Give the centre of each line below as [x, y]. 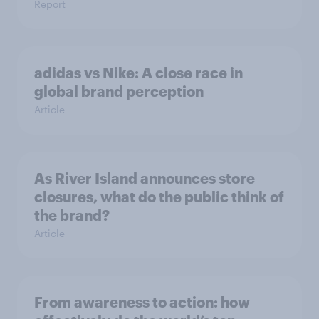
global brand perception [119, 91]
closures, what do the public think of [159, 196]
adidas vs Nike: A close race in [138, 72]
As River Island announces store [145, 178]
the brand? [72, 215]
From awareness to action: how [142, 302]
